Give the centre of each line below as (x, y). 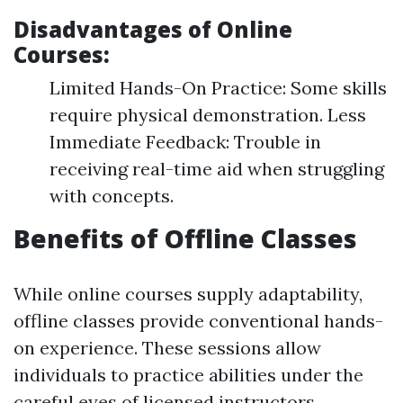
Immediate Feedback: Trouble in (185, 142)
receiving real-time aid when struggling (217, 169)
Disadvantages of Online (153, 29)
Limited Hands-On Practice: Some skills (218, 88)
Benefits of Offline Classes (185, 238)
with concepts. (112, 196)
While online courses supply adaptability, (188, 294)
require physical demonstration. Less (208, 115)
